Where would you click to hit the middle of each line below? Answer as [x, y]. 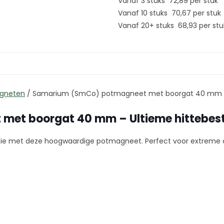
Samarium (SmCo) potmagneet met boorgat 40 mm [127, 93]
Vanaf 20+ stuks [148, 25]
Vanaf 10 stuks [145, 13]
